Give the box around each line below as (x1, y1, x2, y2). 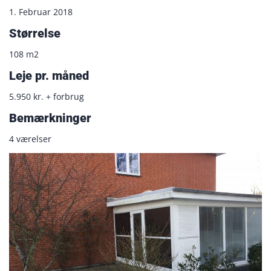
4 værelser (9, 133, 51, 145)
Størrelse (9, 25, 60, 41)
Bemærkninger (9, 110, 91, 125)
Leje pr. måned (9, 68, 89, 83)
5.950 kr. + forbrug (9, 91, 84, 102)
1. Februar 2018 (9, 6, 73, 18)
